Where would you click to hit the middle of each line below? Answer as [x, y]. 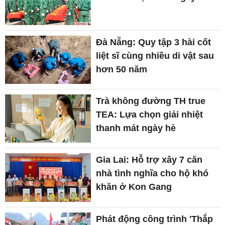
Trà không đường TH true [151, 101]
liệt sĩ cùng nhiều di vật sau [155, 55]
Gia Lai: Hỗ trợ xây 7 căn [149, 160]
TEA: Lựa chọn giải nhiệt [150, 115]
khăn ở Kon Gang [134, 187]
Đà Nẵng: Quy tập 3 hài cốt [154, 42]
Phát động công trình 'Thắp [155, 219]
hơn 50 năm [122, 69]
